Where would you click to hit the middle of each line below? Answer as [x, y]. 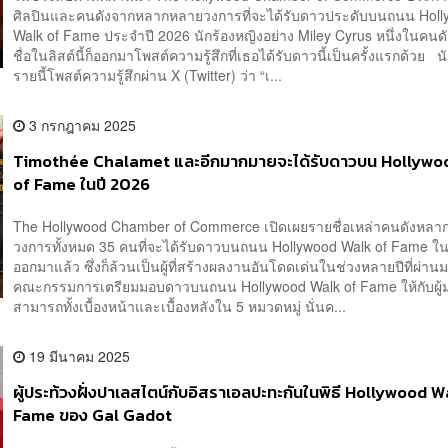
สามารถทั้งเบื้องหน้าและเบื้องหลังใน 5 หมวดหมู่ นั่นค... [180, 305]
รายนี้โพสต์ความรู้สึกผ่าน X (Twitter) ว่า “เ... [148, 75]
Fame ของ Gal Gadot [93, 415]
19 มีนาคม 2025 [78, 355]
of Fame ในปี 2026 [82, 185]
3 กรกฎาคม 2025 [81, 125]
